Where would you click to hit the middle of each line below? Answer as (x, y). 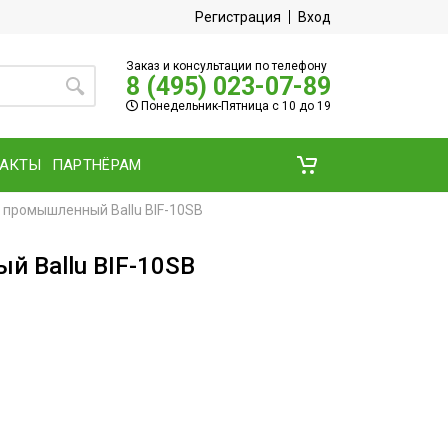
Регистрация (238, 17)
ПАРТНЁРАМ (96, 164)
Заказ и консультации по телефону (226, 65)
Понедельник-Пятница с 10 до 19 (234, 105)
